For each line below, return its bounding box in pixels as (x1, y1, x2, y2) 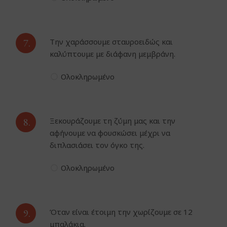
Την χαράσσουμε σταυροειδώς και (50, 36, 173, 47)
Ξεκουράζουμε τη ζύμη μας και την (50, 116, 176, 126)
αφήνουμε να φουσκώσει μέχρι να (50, 128, 171, 138)
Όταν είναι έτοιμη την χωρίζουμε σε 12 (50, 207, 193, 217)
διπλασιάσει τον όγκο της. (50, 140, 145, 150)
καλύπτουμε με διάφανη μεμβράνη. (50, 49, 176, 59)
